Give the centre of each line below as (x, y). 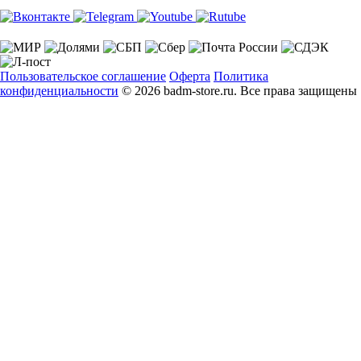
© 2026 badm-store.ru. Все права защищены (239, 90)
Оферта (190, 76)
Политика (241, 76)
